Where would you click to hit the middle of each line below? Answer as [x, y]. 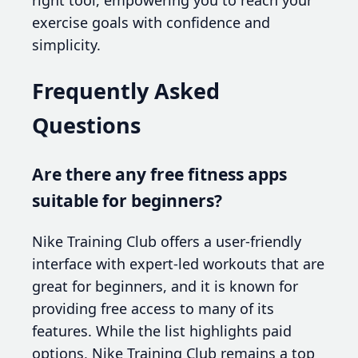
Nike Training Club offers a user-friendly [167, 241]
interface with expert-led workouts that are [178, 263]
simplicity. [66, 44]
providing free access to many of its [153, 308]
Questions [86, 125]
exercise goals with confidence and [151, 22]
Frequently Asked [126, 91]
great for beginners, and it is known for [165, 286]
